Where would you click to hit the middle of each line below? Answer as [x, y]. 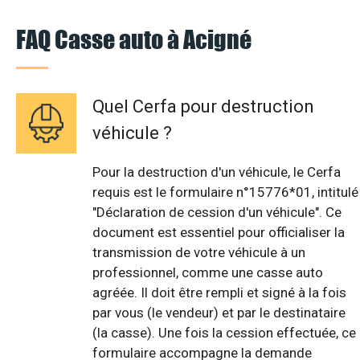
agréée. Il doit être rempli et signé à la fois [219, 292]
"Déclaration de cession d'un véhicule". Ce [217, 212]
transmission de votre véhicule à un [199, 252]
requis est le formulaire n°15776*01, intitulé [225, 192]
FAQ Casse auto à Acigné [134, 39]
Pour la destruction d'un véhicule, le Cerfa [217, 172]
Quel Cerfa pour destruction [203, 106]
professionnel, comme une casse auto [208, 272]
